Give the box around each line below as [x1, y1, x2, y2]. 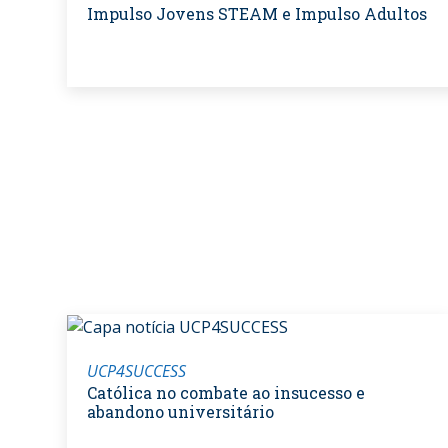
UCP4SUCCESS [87, 360, 186, 383]
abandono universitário [87, 401, 274, 423]
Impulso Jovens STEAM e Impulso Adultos [87, 2, 427, 24]
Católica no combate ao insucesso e [87, 382, 365, 404]
